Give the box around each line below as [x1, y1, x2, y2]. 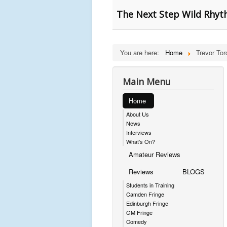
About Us [126, 110, 149, 118]
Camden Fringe [126, 190, 164, 198]
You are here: [120, 48, 163, 57]
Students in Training [126, 181, 174, 189]
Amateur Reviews [129, 149, 180, 159]
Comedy [126, 217, 147, 225]
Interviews [126, 128, 152, 136]
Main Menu [123, 75, 171, 88]
